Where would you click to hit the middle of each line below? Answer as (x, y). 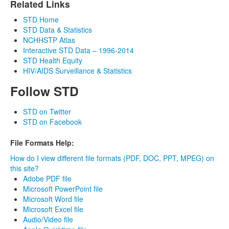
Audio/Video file (48, 219)
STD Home (41, 19)
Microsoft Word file (53, 199)
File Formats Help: (42, 142)
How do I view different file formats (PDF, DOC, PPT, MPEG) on (112, 158)
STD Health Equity (53, 60)
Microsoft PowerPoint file (63, 188)
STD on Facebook (52, 121)
